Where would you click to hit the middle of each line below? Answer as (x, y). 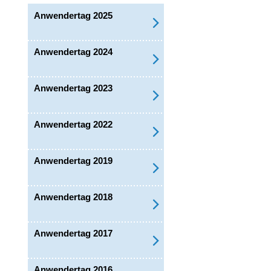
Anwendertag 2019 (73, 161)
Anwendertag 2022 (73, 124)
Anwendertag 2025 (73, 15)
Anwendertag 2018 (73, 197)
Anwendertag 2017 (73, 233)
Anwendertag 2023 (73, 88)
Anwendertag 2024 (73, 52)
